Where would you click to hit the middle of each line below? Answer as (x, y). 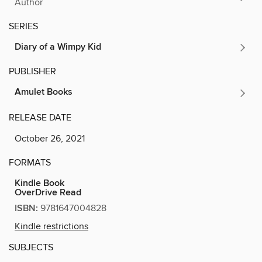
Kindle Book (39, 183)
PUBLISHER (32, 71)
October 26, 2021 (50, 138)
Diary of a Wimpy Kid (58, 47)
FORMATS (30, 162)
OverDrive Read (48, 192)
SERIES (23, 26)
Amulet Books (44, 92)
